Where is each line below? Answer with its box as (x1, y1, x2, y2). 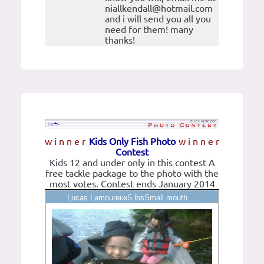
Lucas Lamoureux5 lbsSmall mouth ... (67, 193, 197, 202)
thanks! (105, 35, 135, 45)
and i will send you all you (105, 14, 211, 24)
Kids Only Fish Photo (88, 136, 176, 147)
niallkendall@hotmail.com (105, 3, 213, 14)
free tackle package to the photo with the (45, 168, 219, 179)
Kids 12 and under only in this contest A (49, 157, 215, 168)
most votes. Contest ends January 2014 (49, 179, 215, 189)
